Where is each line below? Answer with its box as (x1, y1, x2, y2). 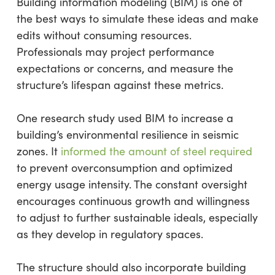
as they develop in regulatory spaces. (16, 226, 203, 241)
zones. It (16, 143, 61, 158)
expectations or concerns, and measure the (16, 60, 233, 76)
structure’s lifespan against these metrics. (16, 77, 223, 92)
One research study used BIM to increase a (16, 110, 233, 125)
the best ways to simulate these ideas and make (16, 10, 258, 26)
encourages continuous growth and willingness (16, 193, 250, 208)
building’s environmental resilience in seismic (16, 126, 239, 142)
